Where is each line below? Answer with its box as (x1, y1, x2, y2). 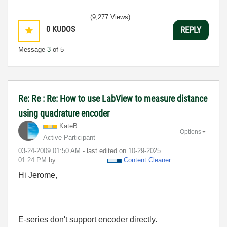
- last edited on (83, 147, 128, 155)
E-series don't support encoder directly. (18, 215, 157, 224)
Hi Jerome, (18, 171, 57, 179)
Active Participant (43, 134, 95, 141)
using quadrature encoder (18, 108, 109, 119)
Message (18, 46, 47, 53)
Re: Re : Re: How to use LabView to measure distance (18, 93, 207, 104)
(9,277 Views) (90, 13, 130, 21)
